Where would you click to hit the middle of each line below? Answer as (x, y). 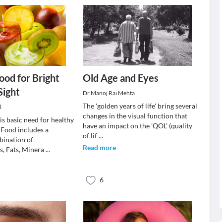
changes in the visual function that (135, 116)
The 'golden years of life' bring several (140, 106)
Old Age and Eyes (120, 78)
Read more (99, 147)
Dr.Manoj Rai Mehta (109, 93)
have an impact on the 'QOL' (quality (137, 126)
